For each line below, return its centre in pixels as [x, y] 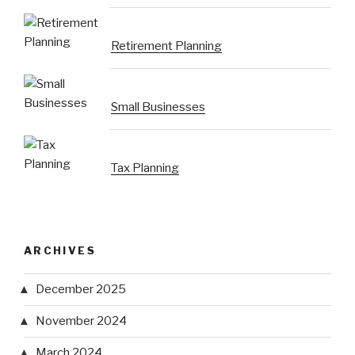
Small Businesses [158, 107]
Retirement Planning [166, 46]
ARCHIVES [60, 251]
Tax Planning [145, 168]
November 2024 [81, 321]
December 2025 [81, 290]
